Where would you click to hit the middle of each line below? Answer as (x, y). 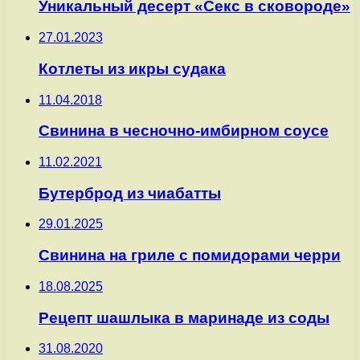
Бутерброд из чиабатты (130, 193)
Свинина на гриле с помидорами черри (190, 256)
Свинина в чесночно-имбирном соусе (184, 131)
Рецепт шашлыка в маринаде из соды (184, 317)
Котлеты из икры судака (132, 68)
